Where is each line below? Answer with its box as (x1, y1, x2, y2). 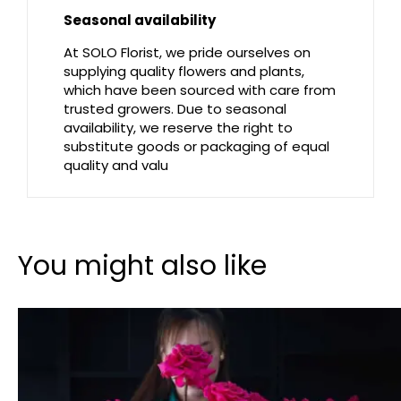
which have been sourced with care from (64, 81, 336, 100)
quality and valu (64, 156, 168, 175)
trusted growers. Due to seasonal (64, 99, 286, 119)
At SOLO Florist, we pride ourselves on (64, 43, 311, 63)
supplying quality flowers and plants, (64, 62, 304, 81)
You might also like (18, 247, 267, 286)
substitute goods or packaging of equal (64, 137, 329, 157)
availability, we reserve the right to (64, 118, 293, 138)
